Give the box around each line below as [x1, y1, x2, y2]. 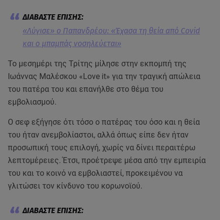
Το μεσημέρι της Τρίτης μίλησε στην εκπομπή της [8, 59, 187, 68]
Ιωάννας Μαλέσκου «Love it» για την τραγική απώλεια [8, 72, 200, 81]
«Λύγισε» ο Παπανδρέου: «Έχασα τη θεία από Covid [23, 26, 200, 35]
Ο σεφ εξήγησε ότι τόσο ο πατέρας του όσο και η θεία [8, 117, 200, 127]
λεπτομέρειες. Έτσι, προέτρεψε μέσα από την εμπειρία [8, 156, 206, 165]
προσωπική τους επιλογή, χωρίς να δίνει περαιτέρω [8, 143, 195, 152]
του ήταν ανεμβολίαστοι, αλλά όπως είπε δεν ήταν [8, 130, 189, 139]
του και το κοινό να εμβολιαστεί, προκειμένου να [8, 168, 183, 178]
